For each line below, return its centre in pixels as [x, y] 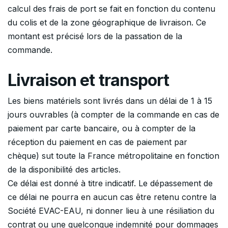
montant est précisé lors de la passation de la [95, 36]
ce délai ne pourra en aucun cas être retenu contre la [112, 197]
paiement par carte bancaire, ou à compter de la [102, 129]
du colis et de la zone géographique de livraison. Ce [107, 22]
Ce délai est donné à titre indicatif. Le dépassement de [110, 183]
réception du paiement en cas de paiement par [97, 142]
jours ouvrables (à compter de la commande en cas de [113, 115]
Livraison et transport [88, 80]
